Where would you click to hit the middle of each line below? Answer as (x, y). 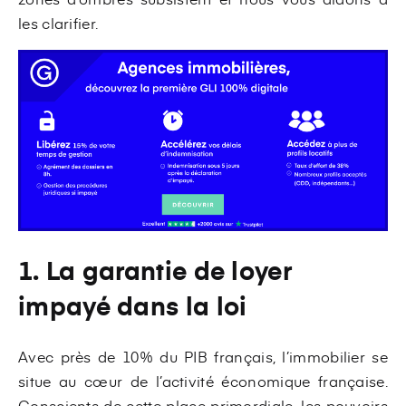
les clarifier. (60, 23)
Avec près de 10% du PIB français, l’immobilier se (203, 357)
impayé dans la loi (133, 305)
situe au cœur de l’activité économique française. (203, 381)
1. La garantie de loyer (155, 270)
